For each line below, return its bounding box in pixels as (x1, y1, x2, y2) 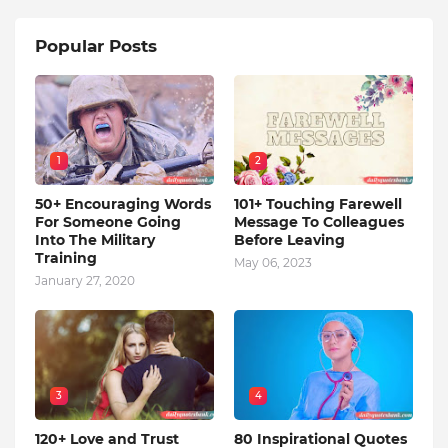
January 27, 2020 (35, 273, 135, 288)
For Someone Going (35, 213, 181, 231)
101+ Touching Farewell (234, 195, 402, 213)
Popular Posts (35, 36, 157, 56)
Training (35, 249, 97, 267)
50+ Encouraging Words (35, 195, 211, 213)
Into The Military (35, 231, 155, 249)
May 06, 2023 (234, 255, 312, 270)
